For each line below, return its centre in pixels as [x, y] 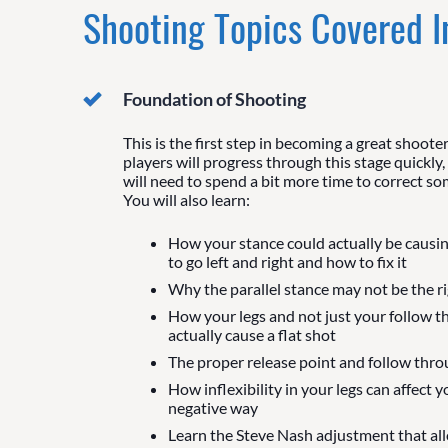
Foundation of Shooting [214, 98]
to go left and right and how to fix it [287, 261]
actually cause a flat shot [251, 334]
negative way [212, 407]
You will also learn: [186, 199]
